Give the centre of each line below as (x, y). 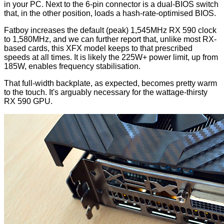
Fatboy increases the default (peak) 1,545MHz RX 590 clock (110, 30)
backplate (73, 83)
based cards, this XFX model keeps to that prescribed (98, 48)
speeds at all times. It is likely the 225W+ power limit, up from (111, 57)
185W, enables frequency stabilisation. (72, 66)
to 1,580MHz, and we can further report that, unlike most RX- (110, 39)
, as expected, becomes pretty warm (154, 83)
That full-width (30, 83)
